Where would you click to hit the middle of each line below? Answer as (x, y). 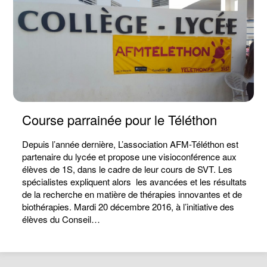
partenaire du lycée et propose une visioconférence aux (130, 156)
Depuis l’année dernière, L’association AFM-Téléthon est (131, 144)
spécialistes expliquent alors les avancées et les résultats (135, 181)
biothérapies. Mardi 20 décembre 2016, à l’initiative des (128, 207)
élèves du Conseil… (61, 219)
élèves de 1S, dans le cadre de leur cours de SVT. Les (128, 169)
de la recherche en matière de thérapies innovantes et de (132, 194)
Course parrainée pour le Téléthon (120, 119)
